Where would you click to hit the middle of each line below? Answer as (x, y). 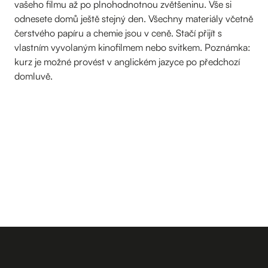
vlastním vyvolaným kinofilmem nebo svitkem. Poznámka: (133, 47)
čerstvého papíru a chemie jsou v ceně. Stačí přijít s (118, 33)
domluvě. (33, 76)
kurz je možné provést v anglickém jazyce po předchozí (127, 61)
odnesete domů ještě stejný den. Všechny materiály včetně (134, 18)
